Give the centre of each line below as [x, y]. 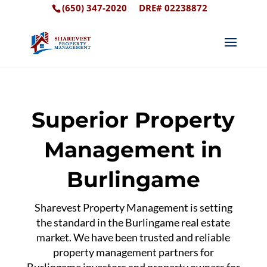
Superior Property [133, 119]
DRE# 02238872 [173, 8]
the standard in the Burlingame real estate [133, 222]
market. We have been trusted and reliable [133, 237]
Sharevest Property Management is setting [133, 207]
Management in [133, 149]
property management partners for [133, 252]
